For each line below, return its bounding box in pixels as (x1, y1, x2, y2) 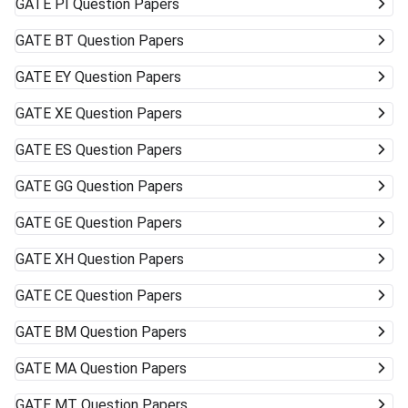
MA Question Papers (55, 360, 187, 378)
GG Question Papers (55, 178, 183, 196)
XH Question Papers (55, 250, 184, 269)
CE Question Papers (55, 287, 182, 305)
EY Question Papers (55, 68, 181, 87)
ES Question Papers (55, 141, 182, 159)
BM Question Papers (55, 323, 187, 342)
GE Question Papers (55, 214, 182, 232)
